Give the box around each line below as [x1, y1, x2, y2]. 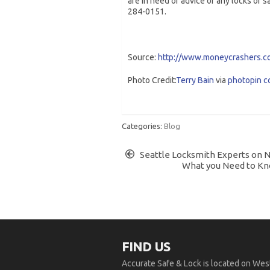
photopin [228, 75, 262, 85]
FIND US [122, 239, 170, 254]
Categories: [122, 122, 164, 130]
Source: [128, 52, 158, 62]
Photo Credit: [128, 75, 176, 85]
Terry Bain [176, 75, 214, 85]
